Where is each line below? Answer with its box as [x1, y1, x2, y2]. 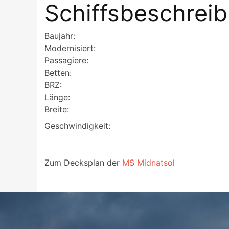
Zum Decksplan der [44, 157, 122, 168]
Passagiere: [44, 55, 88, 65]
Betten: [44, 67, 72, 78]
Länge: [44, 91, 70, 102]
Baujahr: [44, 30, 75, 41]
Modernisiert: [44, 42, 96, 53]
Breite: [44, 104, 69, 114]
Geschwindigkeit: [44, 120, 110, 131]
